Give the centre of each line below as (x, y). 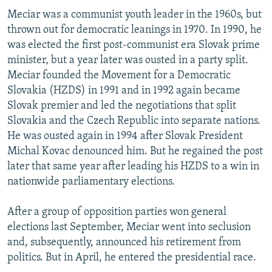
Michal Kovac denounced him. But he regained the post (135, 151)
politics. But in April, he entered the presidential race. (132, 257)
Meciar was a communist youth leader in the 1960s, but (134, 15)
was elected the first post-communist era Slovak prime (134, 45)
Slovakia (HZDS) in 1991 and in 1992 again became (124, 90)
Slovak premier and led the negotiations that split (122, 106)
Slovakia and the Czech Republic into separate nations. (134, 121)
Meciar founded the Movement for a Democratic (119, 75)
